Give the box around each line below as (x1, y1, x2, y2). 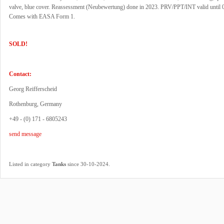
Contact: (9, 70, 31, 77)
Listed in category (9, 161, 52, 167)
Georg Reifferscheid (9, 85, 57, 92)
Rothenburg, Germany (9, 100, 62, 107)
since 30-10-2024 (66, 161, 108, 167)
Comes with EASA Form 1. (9, 13, 75, 20)
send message (9, 130, 41, 137)
